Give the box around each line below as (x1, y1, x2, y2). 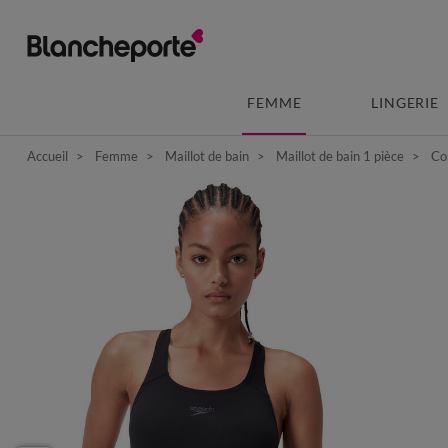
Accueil (27, 147, 68, 164)
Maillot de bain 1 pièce (276, 147, 404, 164)
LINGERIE (371, 94, 439, 111)
